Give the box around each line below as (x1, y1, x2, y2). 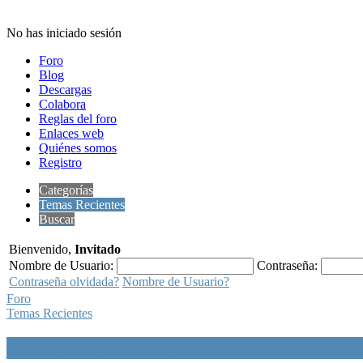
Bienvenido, (9, 242, 75, 256)
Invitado (75, 242, 121, 256)
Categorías (39, 183, 93, 197)
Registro (39, 156, 82, 169)
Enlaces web (39, 126, 104, 140)
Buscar (39, 212, 75, 226)
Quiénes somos (39, 141, 117, 155)
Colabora (39, 97, 86, 111)
